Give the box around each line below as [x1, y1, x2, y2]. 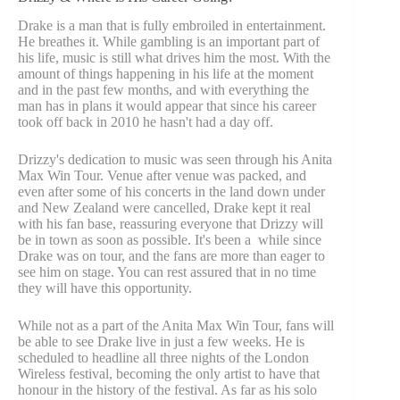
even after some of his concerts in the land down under [18, 184, 325, 200]
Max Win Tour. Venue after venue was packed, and [18, 168, 306, 184]
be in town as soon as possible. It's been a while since [18, 232, 321, 248]
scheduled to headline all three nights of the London [18, 350, 309, 366]
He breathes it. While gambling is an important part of [18, 34, 320, 50]
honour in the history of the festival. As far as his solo [18, 382, 317, 398]
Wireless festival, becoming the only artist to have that [18, 366, 320, 382]
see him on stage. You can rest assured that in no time [18, 264, 316, 280]
